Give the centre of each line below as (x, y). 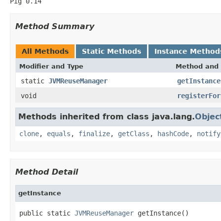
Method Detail (47, 172)
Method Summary (55, 26)
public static (47, 213)
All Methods (45, 51)
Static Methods (111, 51)
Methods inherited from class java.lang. (107, 116)
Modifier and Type (51, 66)
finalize (94, 133)
